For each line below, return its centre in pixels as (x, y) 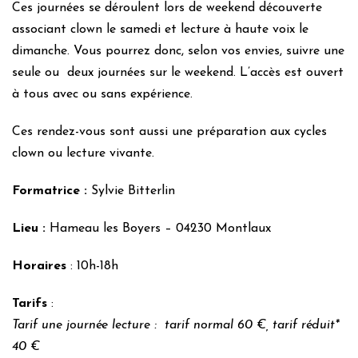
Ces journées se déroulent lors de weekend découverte (167, 8)
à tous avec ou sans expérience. (102, 94)
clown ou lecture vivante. (83, 153)
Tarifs (30, 304)
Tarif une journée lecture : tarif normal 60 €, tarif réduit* (175, 325)
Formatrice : (52, 191)
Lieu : (31, 229)
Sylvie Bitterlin (133, 191)
